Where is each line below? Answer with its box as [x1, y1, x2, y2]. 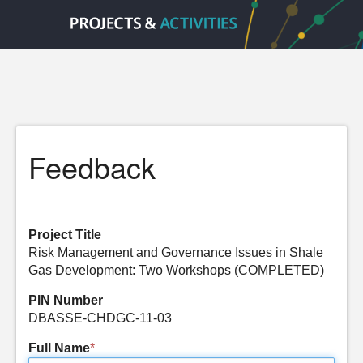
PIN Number [28, 293, 103, 307]
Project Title [28, 228, 101, 241]
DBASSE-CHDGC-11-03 [28, 311, 172, 325]
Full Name [28, 341, 90, 355]
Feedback [28, 146, 156, 187]
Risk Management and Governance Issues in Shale [28, 246, 323, 259]
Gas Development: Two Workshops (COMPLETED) [28, 263, 324, 277]
